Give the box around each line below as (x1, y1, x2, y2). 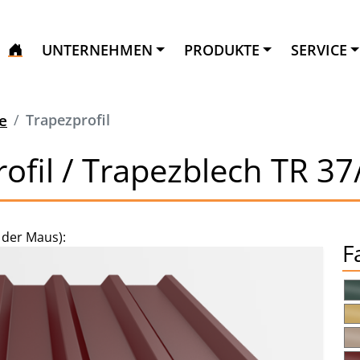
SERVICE (290, 40, 347, 60)
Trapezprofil (26, 110, 110, 129)
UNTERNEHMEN (41, 40, 153, 60)
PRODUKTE (183, 40, 260, 60)
